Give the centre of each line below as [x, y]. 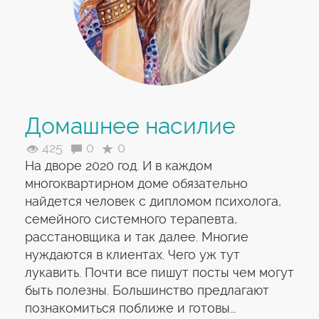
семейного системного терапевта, [131, 219]
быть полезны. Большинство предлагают [147, 290]
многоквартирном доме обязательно [136, 183]
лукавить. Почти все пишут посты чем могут [159, 272]
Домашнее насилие [130, 126]
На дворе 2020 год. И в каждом [119, 166]
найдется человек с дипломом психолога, [153, 201]
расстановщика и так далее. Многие [137, 237]
